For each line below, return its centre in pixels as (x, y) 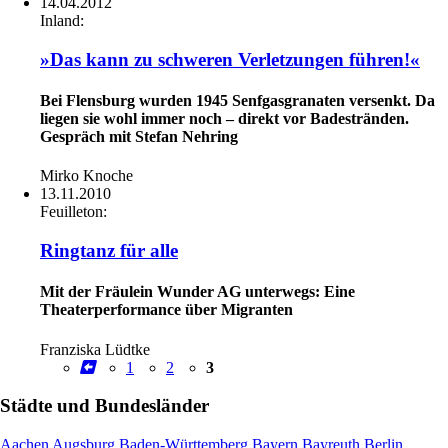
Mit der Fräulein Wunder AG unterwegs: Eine (197, 292)
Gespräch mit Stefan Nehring (139, 137)
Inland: (62, 21)
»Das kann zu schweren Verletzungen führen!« (230, 59)
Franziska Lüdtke (95, 349)
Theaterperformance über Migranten (166, 310)
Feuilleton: (73, 212)
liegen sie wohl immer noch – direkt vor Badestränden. (224, 119)
